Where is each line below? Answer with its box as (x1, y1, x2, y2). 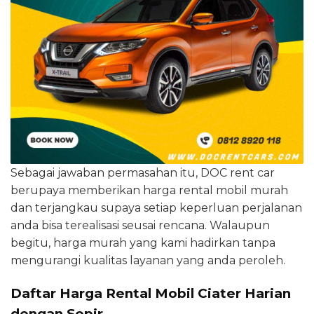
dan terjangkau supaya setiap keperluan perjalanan (11, 200, 302, 214)
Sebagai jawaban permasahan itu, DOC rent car (11, 165, 275, 179)
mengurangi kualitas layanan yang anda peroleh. (11, 253, 285, 267)
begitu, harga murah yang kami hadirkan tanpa (11, 235, 275, 250)
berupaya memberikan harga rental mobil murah (11, 183, 288, 197)
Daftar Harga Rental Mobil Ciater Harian (11, 285, 291, 301)
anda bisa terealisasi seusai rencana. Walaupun (11, 218, 270, 232)
